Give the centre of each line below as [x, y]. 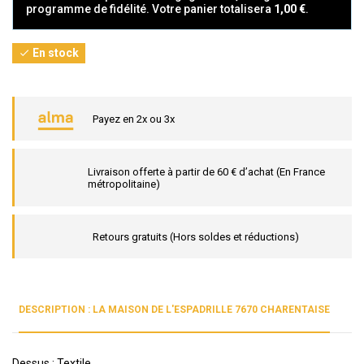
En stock [54, 52]
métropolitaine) [124, 184]
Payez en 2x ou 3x [134, 119]
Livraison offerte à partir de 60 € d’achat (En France [206, 171]
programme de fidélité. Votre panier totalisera [150, 9]
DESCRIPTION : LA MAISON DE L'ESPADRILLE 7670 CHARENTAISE [174, 310]
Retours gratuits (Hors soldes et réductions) [196, 236]
